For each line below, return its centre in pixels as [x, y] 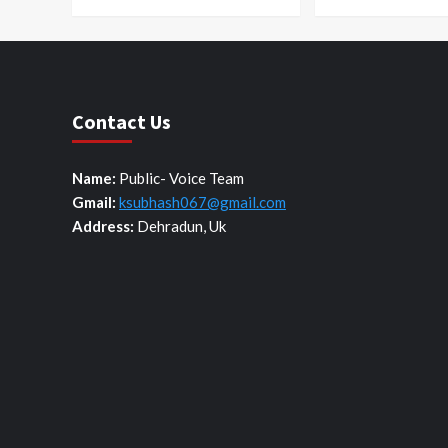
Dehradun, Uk [180, 225]
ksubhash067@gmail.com [202, 201]
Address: [103, 225]
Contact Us [121, 121]
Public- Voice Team [180, 177]
